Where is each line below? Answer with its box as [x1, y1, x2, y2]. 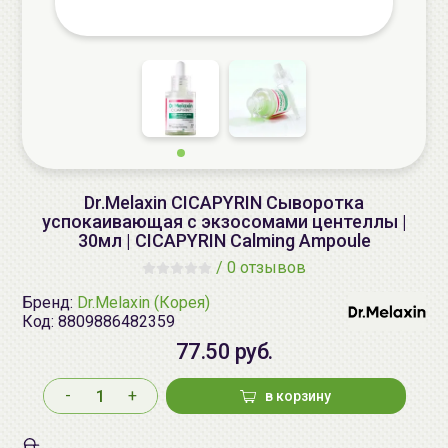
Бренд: [22, 292, 77, 312]
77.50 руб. [175, 339, 273, 364]
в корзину [265, 388, 331, 404]
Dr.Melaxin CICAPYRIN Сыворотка [84, 192, 364, 213]
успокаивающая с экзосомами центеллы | [41, 211, 407, 232]
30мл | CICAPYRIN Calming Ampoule [77, 230, 371, 251]
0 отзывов [227, 258, 306, 277]
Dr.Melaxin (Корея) [77, 292, 210, 312]
